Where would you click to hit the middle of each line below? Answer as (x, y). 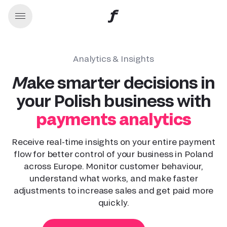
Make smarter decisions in (20, 82)
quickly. (113, 202)
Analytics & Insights (113, 59)
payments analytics (113, 119)
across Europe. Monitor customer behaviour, (113, 166)
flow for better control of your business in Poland (113, 154)
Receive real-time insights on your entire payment (113, 142)
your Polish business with (113, 100)
